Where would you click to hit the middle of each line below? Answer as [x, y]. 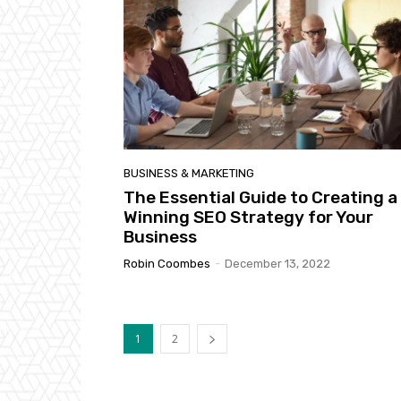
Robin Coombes [167, 264]
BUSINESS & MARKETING [189, 174]
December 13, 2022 [277, 264]
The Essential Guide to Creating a [260, 198]
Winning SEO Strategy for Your [248, 218]
